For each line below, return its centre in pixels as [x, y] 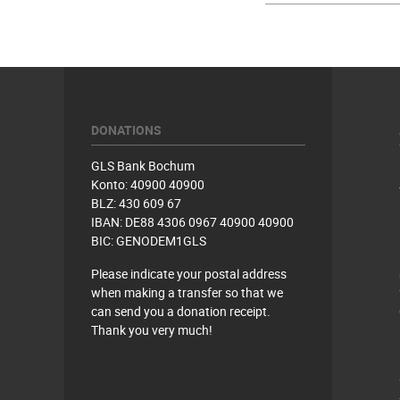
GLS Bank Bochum [143, 166]
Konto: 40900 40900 [148, 184]
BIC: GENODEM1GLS [149, 241]
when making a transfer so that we [187, 292]
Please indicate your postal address [189, 274]
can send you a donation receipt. [181, 311]
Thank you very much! [152, 330]
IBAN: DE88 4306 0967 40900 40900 [192, 222]
